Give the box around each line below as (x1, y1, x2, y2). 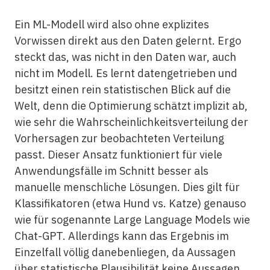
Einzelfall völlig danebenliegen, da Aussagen (14, 245, 236, 259)
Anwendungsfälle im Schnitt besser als (14, 163, 209, 178)
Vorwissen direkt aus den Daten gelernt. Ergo (14, 33, 241, 48)
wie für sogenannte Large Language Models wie (14, 212, 250, 227)
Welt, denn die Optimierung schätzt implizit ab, (14, 98, 248, 113)
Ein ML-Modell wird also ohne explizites (14, 17, 209, 31)
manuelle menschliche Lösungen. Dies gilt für (14, 180, 240, 194)
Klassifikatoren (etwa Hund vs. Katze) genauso (14, 196, 246, 210)
